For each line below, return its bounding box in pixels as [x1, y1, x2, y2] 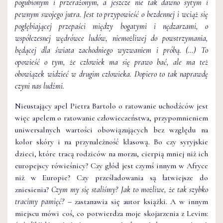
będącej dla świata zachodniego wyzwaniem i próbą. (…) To [15, 45, 208, 56]
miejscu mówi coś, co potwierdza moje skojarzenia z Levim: [15, 209, 208, 219]
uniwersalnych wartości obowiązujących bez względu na [15, 125, 208, 135]
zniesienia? [15, 185, 52, 195]
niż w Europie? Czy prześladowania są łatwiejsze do [15, 173, 208, 183]
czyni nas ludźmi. [15, 81, 64, 92]
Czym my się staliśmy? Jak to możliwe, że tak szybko [51, 185, 209, 195]
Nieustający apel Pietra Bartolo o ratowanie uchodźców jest [15, 101, 208, 111]
